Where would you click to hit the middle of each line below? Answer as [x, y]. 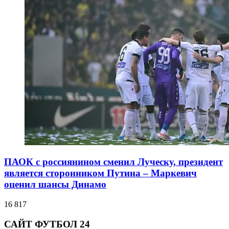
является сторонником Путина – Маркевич [100, 173]
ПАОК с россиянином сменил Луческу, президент [113, 162]
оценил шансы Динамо [55, 185]
